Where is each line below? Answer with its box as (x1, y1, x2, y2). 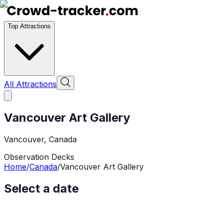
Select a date (4, 181, 79, 196)
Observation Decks (4, 152, 74, 162)
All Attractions (4, 79, 57, 89)
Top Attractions (8, 22, 51, 30)
